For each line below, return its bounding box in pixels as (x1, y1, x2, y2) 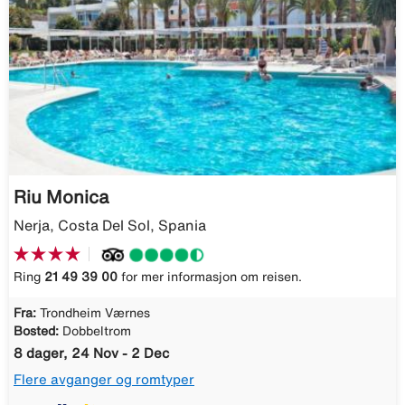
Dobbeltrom (62, 325, 131, 337)
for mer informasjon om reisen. (118, 270, 302, 283)
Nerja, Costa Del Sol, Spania (14, 217, 206, 232)
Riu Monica (14, 186, 108, 206)
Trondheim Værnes (40, 306, 150, 319)
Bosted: (14, 325, 59, 337)
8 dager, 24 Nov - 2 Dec (14, 346, 169, 360)
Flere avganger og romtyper (14, 372, 194, 386)
